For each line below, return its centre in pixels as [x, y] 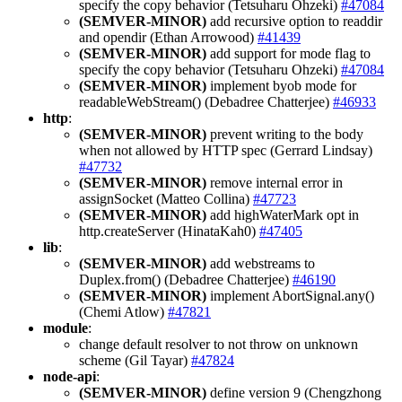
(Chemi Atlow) [123, 311]
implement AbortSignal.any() [290, 295]
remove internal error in [275, 182]
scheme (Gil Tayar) [135, 360]
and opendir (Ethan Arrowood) [168, 37]
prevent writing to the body [285, 134]
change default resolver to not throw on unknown [218, 344]
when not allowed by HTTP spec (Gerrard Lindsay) [226, 150]
